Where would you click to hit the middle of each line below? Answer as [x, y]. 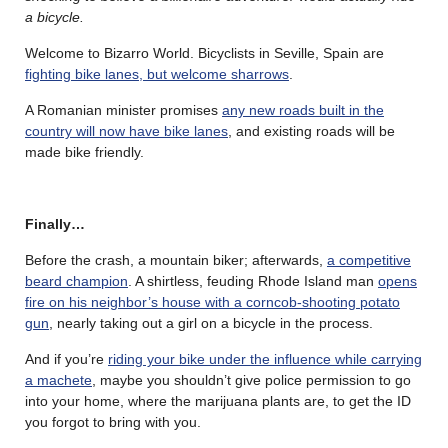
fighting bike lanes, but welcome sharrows [157, 73]
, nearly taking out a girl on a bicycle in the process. [211, 322]
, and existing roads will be [311, 130]
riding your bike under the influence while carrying [265, 358]
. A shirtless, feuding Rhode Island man [253, 280]
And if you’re [66, 358]
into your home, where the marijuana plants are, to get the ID [218, 400]
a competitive [369, 259]
